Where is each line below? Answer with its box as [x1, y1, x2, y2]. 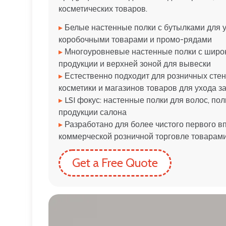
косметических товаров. [59, 4, 147, 14]
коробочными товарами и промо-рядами [59, 34, 212, 44]
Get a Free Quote [72, 155, 158, 170]
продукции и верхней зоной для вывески [59, 59, 211, 69]
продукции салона [59, 107, 127, 117]
